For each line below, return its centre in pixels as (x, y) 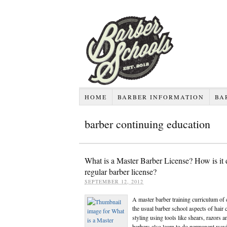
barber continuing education (147, 124)
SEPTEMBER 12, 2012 (114, 181)
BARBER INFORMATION (161, 97)
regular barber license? (121, 172)
